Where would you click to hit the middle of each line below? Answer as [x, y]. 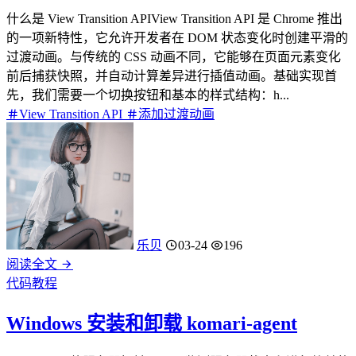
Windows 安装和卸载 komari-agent [152, 323]
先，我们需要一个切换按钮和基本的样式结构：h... [148, 95]
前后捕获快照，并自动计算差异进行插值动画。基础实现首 [172, 76]
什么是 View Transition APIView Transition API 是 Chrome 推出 [174, 19]
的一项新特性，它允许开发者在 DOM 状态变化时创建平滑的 [177, 38]
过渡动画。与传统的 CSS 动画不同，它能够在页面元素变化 [174, 57]
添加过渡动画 [176, 114]
